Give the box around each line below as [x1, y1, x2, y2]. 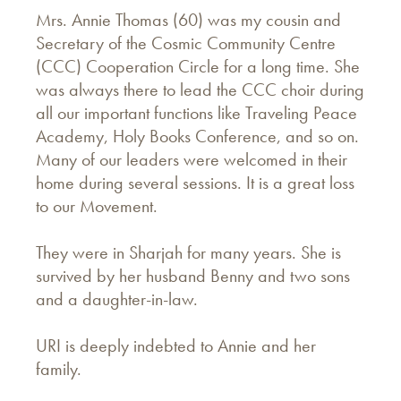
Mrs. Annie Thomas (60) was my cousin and [36, 7, 341, 31]
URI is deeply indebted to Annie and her [36, 333, 316, 357]
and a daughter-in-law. [36, 286, 198, 311]
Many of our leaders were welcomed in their [36, 147, 347, 171]
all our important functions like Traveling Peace [36, 100, 357, 124]
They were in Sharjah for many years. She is [36, 240, 341, 264]
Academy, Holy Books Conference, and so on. [36, 124, 359, 148]
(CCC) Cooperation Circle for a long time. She [36, 54, 360, 78]
